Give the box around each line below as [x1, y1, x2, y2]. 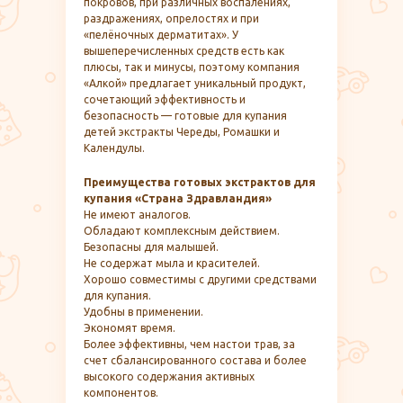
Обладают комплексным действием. [84, 224, 280, 237]
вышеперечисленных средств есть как [84, 44, 284, 57]
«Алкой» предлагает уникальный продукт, [84, 76, 306, 89]
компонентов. [84, 386, 158, 399]
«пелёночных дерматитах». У [84, 28, 238, 40]
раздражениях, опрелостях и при [84, 12, 259, 24]
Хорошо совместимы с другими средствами [84, 273, 317, 285]
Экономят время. [84, 321, 175, 334]
